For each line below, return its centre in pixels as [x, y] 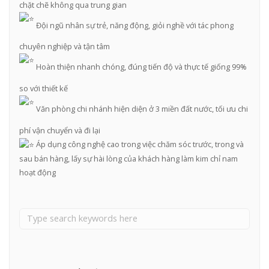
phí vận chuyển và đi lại [59, 130]
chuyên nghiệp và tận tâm [64, 47]
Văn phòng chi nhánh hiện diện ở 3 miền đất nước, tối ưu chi [141, 108]
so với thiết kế [43, 89]
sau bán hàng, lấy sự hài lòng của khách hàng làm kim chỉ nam [128, 159]
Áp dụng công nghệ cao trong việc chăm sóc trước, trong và [139, 144]
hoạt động [37, 173]
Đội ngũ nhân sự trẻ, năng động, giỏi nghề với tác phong [134, 25]
